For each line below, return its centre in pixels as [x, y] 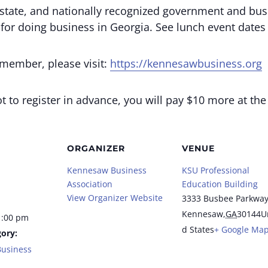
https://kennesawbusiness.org [186, 63]
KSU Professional [216, 170]
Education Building [220, 184]
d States [198, 229]
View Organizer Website [115, 198]
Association [90, 184]
